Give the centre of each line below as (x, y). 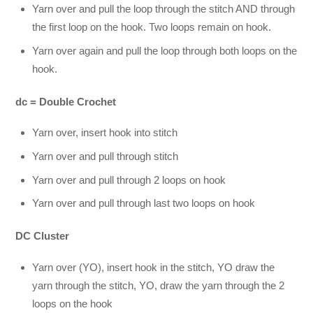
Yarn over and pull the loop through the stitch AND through (164, 9)
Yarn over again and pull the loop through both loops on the (165, 50)
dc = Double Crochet (66, 102)
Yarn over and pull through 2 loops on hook (129, 180)
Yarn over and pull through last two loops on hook (144, 203)
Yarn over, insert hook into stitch (105, 133)
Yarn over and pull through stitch (105, 156)
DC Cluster (43, 236)
